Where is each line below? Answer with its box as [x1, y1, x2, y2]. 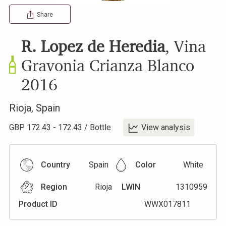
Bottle [90, 122, 111, 132]
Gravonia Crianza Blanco [21, 55, 194, 75]
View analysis [141, 122, 190, 132]
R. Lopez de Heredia [21, 36, 165, 56]
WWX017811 [144, 199, 191, 209]
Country [41, 159, 70, 169]
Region [41, 182, 67, 192]
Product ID [19, 199, 58, 209]
